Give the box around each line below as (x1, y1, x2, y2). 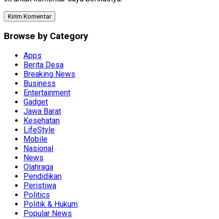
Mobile (23, 134, 47, 144)
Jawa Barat (23, 106, 61, 116)
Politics (23, 190, 50, 199)
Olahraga (23, 162, 53, 172)
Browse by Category (4, 30, 88, 42)
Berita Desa (23, 60, 64, 69)
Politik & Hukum (23, 199, 78, 209)
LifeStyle (23, 125, 55, 134)
